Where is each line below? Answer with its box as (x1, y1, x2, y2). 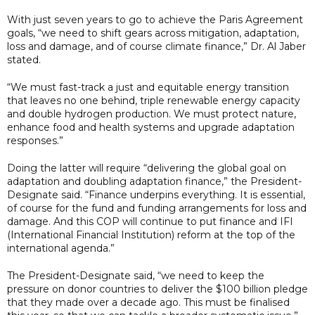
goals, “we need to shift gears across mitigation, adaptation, (7, 26, 299, 39)
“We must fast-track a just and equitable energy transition (7, 80, 289, 94)
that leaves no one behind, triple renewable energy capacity (7, 94, 300, 107)
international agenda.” (7, 241, 115, 255)
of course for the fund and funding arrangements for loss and (7, 201, 307, 214)
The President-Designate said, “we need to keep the (7, 269, 264, 282)
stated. (7, 53, 41, 66)
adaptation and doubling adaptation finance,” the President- (7, 174, 302, 188)
